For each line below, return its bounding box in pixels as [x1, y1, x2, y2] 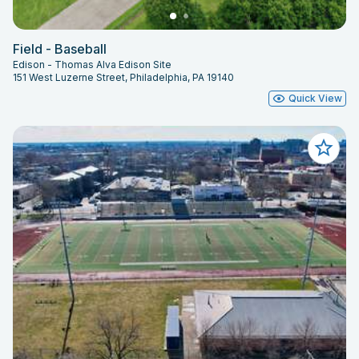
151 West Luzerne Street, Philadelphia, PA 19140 [13, 71, 234, 84]
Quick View [288, 92, 342, 105]
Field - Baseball [13, 41, 107, 58]
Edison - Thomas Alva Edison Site [13, 58, 171, 71]
